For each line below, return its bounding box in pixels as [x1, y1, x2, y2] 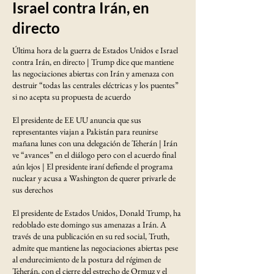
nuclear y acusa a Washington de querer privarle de [12, 172, 176, 183]
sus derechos [12, 183, 53, 195]
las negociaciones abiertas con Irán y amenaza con [12, 67, 174, 79]
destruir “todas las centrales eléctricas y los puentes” [12, 79, 179, 91]
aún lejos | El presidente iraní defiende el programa [12, 160, 173, 172]
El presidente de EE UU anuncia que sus [12, 114, 141, 125]
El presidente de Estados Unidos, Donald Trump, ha [12, 207, 181, 218]
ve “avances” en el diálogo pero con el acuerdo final [12, 149, 176, 160]
